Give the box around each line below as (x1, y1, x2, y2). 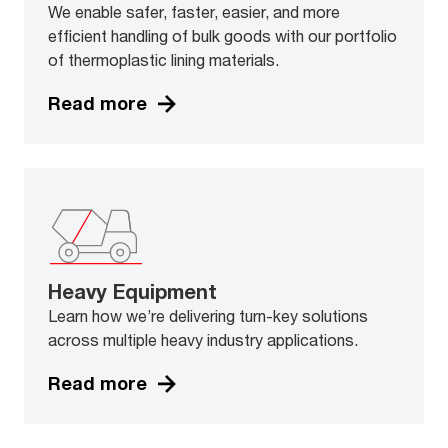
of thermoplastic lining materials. (48, 49, 279, 69)
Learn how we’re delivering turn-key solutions (48, 305, 368, 325)
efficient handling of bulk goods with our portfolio (48, 25, 397, 45)
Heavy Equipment (48, 279, 217, 303)
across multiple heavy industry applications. (48, 329, 358, 349)
